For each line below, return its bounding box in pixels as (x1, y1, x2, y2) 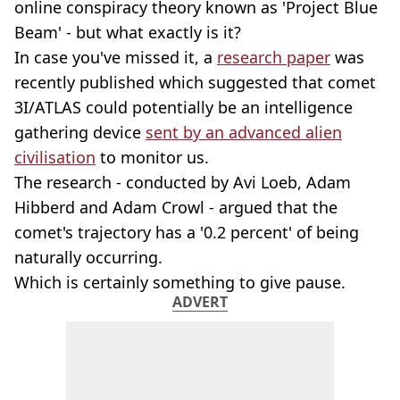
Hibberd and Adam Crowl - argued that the (14, 196, 337, 218)
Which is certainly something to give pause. (14, 271, 346, 293)
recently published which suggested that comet (14, 71, 376, 93)
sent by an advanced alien (146, 121, 342, 143)
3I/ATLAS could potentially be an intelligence (14, 96, 353, 118)
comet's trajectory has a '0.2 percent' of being (14, 221, 359, 243)
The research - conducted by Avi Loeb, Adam (14, 171, 351, 193)
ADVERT (172, 292, 228, 312)
